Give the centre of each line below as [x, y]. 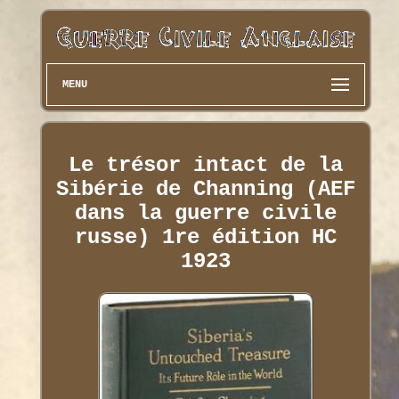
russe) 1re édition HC [205, 237]
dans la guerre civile [205, 213]
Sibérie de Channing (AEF [205, 189]
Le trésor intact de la [205, 165]
